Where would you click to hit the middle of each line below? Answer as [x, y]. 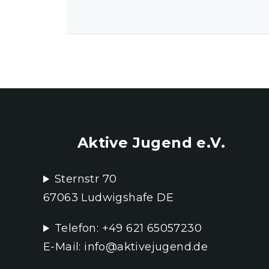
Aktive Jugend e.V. [151, 143]
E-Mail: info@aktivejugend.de [126, 247]
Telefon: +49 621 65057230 [128, 228]
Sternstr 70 [86, 179]
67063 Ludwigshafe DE [108, 198]
